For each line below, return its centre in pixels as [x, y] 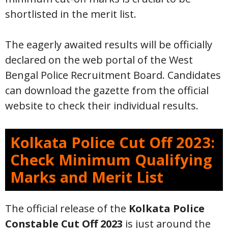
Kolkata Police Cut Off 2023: [112, 142]
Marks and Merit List [87, 177]
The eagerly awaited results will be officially [109, 45]
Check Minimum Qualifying [111, 160]
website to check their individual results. [102, 106]
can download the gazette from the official [107, 90]
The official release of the [66, 208]
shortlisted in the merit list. [71, 14]
